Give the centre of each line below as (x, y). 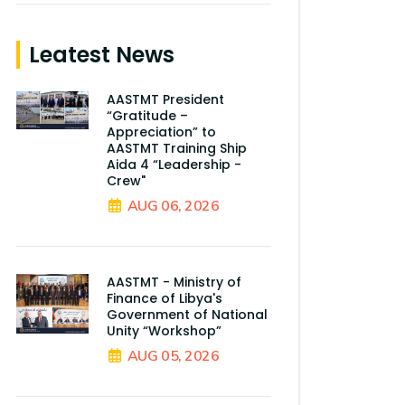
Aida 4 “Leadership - (174, 165)
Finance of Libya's (165, 299)
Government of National (188, 315)
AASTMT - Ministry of (174, 283)
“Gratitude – (148, 116)
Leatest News (102, 55)
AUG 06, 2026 (173, 207)
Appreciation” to (162, 132)
